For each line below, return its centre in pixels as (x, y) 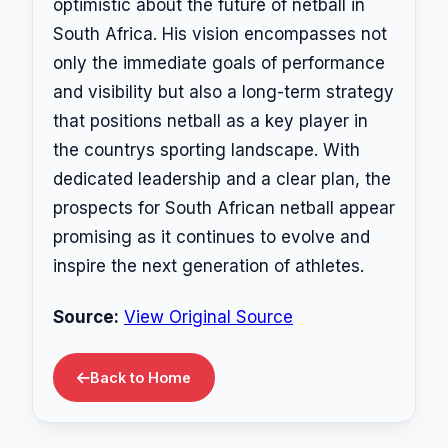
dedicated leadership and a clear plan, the (222, 178)
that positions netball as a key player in (210, 120)
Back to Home (140, 378)
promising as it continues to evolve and (211, 236)
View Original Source (208, 316)
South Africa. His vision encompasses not (220, 33)
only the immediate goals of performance (219, 62)
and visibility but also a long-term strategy (223, 91)
